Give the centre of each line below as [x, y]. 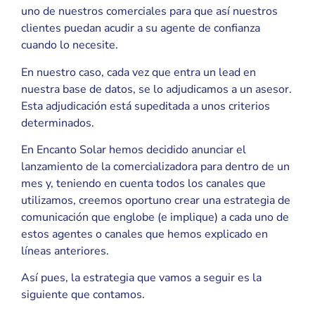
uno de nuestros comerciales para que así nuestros [149, 12]
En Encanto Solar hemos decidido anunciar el [134, 149]
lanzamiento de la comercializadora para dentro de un [155, 166]
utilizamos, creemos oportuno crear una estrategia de [156, 200]
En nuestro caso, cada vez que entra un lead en [139, 72]
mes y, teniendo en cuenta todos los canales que [143, 183]
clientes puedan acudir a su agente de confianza [141, 28]
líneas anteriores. [65, 251]
